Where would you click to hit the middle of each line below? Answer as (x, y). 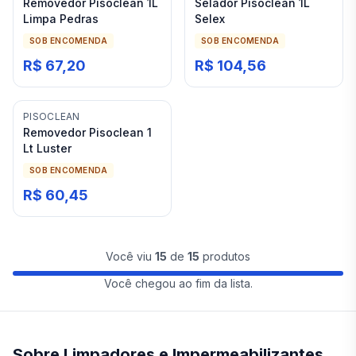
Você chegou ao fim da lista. (178, 283)
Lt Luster (47, 148)
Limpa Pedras (61, 19)
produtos (225, 256)
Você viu (130, 256)
